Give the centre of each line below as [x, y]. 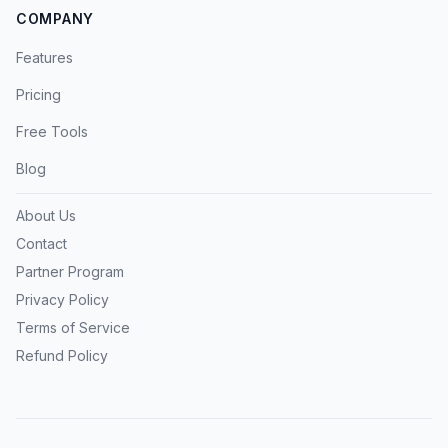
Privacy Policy [62, 299]
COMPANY [55, 18]
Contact [41, 243]
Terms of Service [73, 327]
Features [44, 57]
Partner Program [70, 271]
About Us [46, 215]
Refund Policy [62, 355]
